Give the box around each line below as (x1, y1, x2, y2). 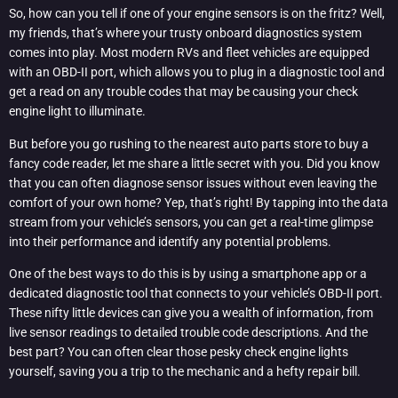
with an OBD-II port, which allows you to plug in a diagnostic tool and (9, 65, 385, 80)
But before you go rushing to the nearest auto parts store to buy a (9, 136, 369, 151)
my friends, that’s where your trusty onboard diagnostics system (9, 26, 362, 41)
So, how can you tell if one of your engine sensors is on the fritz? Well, (9, 6, 385, 21)
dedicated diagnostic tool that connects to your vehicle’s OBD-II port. (9, 285, 383, 300)
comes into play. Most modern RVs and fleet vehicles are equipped (9, 45, 370, 60)
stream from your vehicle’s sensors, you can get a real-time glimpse (9, 214, 373, 229)
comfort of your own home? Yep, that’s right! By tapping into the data (9, 195, 388, 210)
